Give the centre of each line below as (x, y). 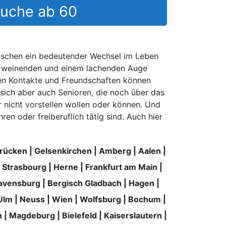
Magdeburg (32, 215)
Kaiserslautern (133, 215)
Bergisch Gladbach (84, 183)
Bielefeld (79, 215)
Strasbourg (24, 167)
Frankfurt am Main (121, 167)
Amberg (115, 151)
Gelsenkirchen (63, 151)
